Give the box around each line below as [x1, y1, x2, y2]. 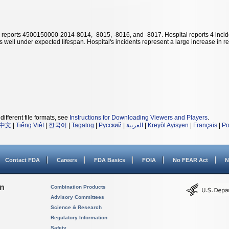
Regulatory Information [51, 215, 107, 220]
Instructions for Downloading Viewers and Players [70, 114, 208, 121]
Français [193, 122, 217, 129]
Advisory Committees [51, 194, 104, 200]
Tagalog [72, 122, 94, 129]
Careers [57, 157, 77, 163]
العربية [126, 122, 143, 129]
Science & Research [51, 204, 102, 210]
